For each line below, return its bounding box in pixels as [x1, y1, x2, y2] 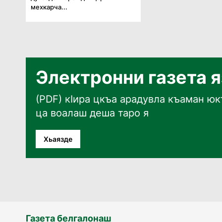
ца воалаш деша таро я [36, 107, 149, 119]
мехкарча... [31, 2, 67, 11]
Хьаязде [44, 134, 72, 143]
